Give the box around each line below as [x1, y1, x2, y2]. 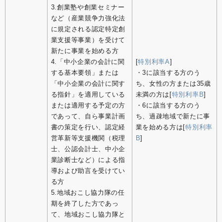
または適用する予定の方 [51, 102, 126, 110]
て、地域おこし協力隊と [51, 211, 126, 219]
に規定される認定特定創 [51, 25, 126, 33]
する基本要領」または [51, 69, 119, 77]
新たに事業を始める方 [51, 47, 119, 55]
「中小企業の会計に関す [51, 80, 126, 88]
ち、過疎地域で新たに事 [135, 112, 211, 120]
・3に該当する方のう [135, 69, 201, 77]
